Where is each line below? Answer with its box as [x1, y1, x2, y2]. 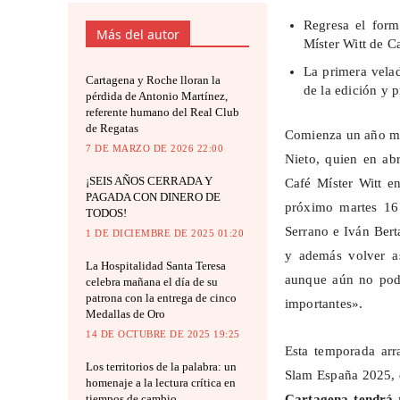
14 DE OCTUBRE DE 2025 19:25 [86, 329, 240, 340]
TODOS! [86, 206, 127, 221]
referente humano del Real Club [86, 105, 239, 120]
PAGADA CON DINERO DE [86, 190, 221, 204]
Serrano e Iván [284, 224, 374, 239]
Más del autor [96, 26, 179, 44]
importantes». [284, 296, 363, 312]
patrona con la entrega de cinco [86, 291, 237, 305]
